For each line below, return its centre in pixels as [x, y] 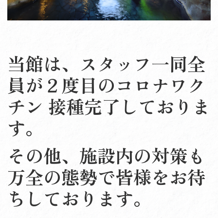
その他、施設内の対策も [106, 155]
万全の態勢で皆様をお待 [106, 177]
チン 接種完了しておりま [109, 106]
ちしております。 [79, 198]
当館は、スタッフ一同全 [106, 63]
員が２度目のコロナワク [106, 84]
